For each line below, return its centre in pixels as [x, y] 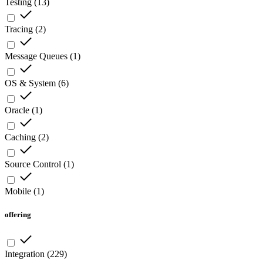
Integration [25, 254]
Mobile [18, 191]
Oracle [17, 110]
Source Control [33, 164]
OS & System [30, 83]
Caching [20, 137]
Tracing [19, 29]
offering [18, 214]
